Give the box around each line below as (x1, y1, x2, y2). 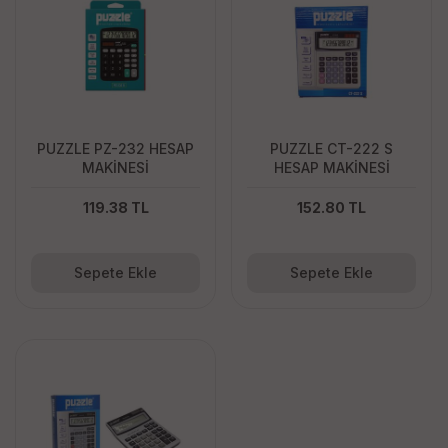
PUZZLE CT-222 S (270, 140, 393, 157)
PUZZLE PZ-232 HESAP (37, 140, 194, 157)
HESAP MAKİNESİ (273, 159, 390, 176)
